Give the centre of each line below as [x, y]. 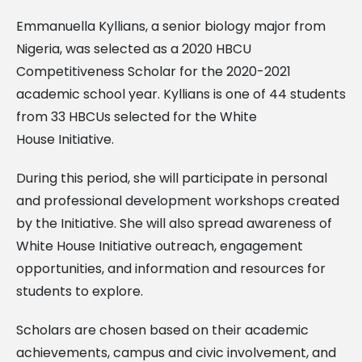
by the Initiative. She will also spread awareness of [174, 223]
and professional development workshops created [178, 200]
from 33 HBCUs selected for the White [137, 116]
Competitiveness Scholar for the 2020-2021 [154, 71]
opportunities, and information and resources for [171, 268]
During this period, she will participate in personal [172, 178]
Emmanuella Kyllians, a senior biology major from [171, 26]
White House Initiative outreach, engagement [160, 246]
